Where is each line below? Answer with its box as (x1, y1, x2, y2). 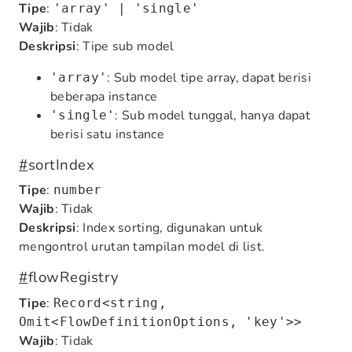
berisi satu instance (50, 125, 165, 143)
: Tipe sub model (75, 37, 174, 55)
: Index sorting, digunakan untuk (75, 219, 263, 237)
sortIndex (27, 154, 94, 175)
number (53, 182, 102, 198)
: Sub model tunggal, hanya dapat (115, 106, 311, 124)
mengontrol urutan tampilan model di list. (19, 238, 266, 256)
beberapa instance (50, 87, 158, 105)
